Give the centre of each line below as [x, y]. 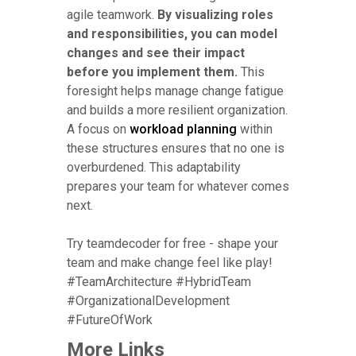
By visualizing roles [215, 14]
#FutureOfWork [110, 319]
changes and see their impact [156, 52]
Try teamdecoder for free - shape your [172, 243]
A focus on [98, 129]
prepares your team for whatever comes [178, 186]
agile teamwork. [112, 14]
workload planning [183, 129]
